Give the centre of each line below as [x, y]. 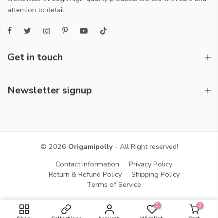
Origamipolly [90, 146]
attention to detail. [36, 10]
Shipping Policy [155, 174]
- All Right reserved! [145, 146]
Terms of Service [114, 184]
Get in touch [35, 57]
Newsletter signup [50, 90]
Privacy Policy [151, 164]
